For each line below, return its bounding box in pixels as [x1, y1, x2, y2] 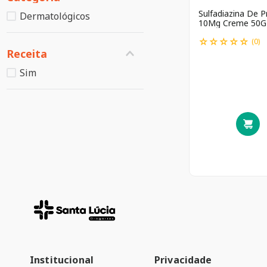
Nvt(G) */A [226, 26, 240, 38]
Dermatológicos [20, 9, 91, 23]
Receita [7, 46, 47, 61]
